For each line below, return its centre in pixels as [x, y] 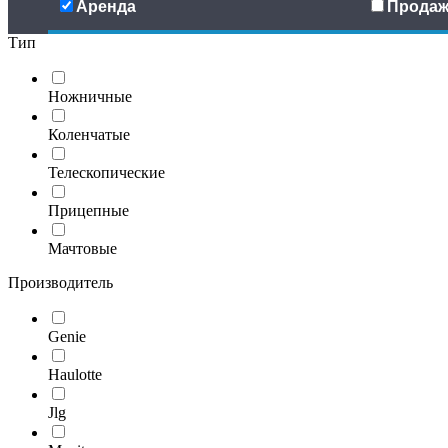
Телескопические [106, 173]
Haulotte [75, 375]
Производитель [60, 283]
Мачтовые [82, 249]
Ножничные [90, 97]
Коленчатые [89, 135]
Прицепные [88, 211]
